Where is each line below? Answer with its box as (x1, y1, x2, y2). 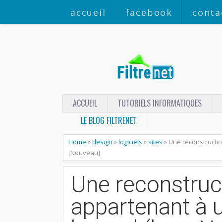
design (92, 137, 112, 146)
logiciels (118, 137, 142, 146)
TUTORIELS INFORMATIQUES (117, 97, 202, 109)
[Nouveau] (68, 148, 100, 157)
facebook (125, 6, 173, 18)
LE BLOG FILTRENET (79, 114, 137, 126)
